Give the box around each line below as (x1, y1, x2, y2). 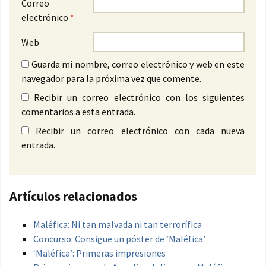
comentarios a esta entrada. (21, 106, 135, 118)
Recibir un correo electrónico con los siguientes (34, 91, 245, 104)
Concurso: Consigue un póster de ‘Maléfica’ (33, 233, 205, 245)
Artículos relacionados (9, 188, 137, 205)
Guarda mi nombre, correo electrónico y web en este (31, 58, 245, 71)
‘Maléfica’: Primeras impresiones (33, 247, 166, 259)
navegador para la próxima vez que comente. (21, 72, 201, 85)
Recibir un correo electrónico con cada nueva (36, 125, 245, 137)
